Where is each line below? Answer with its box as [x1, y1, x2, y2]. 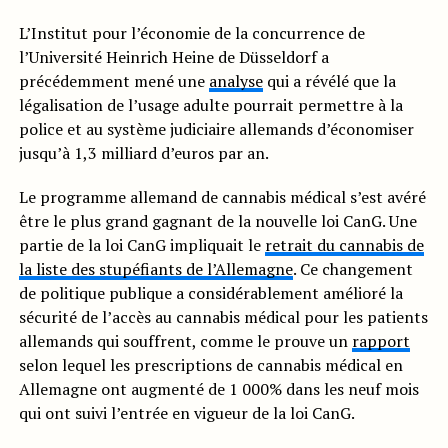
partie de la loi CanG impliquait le [18, 234, 265, 257]
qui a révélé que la [262, 70, 396, 93]
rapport [351, 330, 410, 353]
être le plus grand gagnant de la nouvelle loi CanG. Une [18, 210, 417, 233]
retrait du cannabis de [264, 234, 424, 257]
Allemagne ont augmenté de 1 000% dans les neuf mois [18, 378, 419, 401]
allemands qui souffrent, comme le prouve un [18, 330, 352, 353]
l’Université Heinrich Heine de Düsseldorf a [18, 46, 329, 69]
